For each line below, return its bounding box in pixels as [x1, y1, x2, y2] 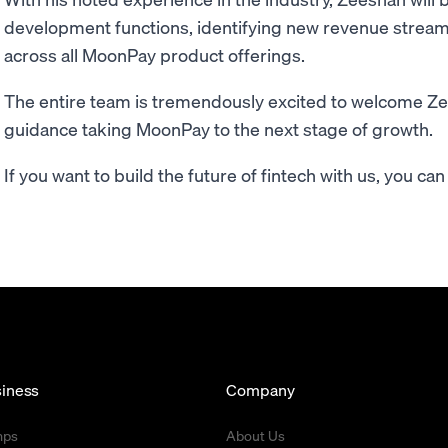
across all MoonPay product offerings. [4, 43, 305, 66]
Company [226, 379, 295, 400]
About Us [226, 426, 285, 444]
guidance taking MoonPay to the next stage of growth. [4, 117, 441, 140]
